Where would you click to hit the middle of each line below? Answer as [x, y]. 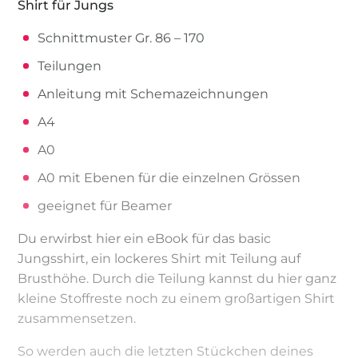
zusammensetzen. [77, 318]
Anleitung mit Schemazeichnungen [153, 93]
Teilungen [70, 66]
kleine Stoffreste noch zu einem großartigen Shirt [177, 298]
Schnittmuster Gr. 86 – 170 [121, 38]
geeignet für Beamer [105, 205]
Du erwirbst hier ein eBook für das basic [145, 238]
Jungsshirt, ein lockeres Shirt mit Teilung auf [159, 258]
